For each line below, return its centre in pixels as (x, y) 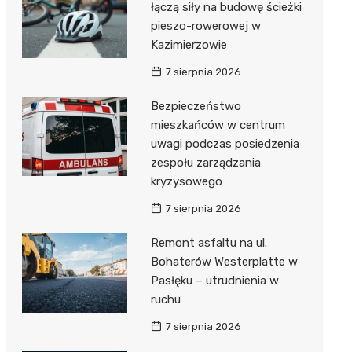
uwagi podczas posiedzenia (225, 144)
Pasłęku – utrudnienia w (214, 281)
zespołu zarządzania (205, 163)
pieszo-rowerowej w (205, 26)
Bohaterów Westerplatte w (224, 262)
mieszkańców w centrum (218, 125)
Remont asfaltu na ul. (209, 243)
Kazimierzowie (189, 45)
